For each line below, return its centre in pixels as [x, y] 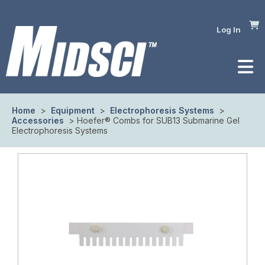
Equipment [73, 110]
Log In [229, 30]
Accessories [39, 120]
